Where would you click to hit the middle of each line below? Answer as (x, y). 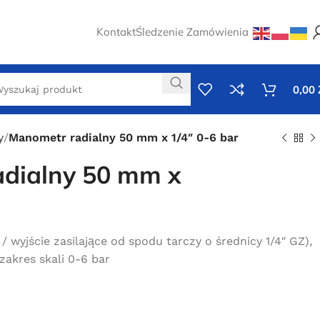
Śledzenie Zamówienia (192, 32)
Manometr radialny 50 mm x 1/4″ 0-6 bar (124, 137)
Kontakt (116, 32)
